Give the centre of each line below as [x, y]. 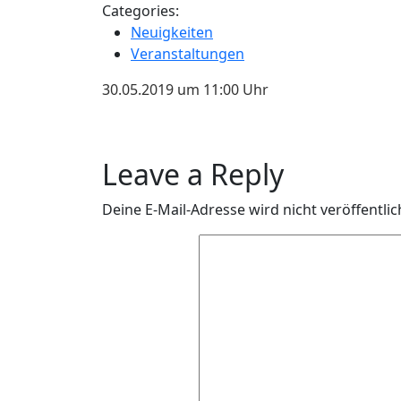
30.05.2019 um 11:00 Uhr [185, 90]
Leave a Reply [193, 174]
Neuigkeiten [172, 32]
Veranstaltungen [188, 54]
